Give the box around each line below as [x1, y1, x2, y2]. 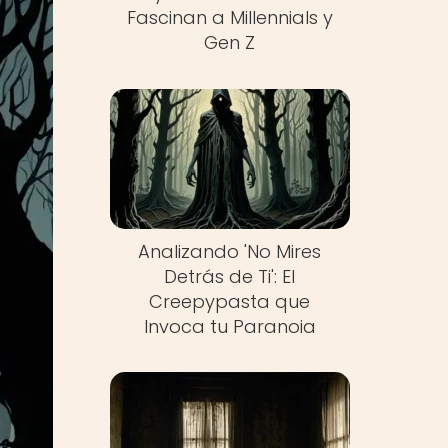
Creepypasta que [149, 288, 311, 314]
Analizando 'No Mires [138, 238, 322, 264]
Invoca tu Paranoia [143, 313, 316, 339]
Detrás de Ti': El [164, 263, 296, 289]
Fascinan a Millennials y [126, 5, 333, 30]
